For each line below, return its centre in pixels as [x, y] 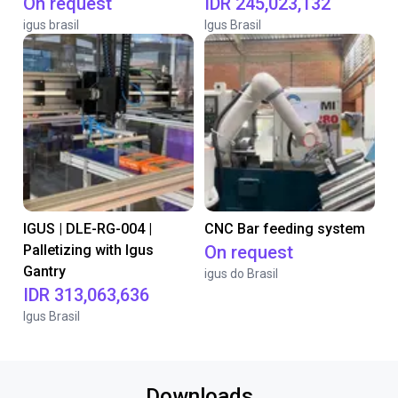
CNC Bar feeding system [285, 229]
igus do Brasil [241, 274]
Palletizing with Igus [88, 250]
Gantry [44, 271]
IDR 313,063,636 [86, 295]
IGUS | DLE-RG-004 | [88, 229]
